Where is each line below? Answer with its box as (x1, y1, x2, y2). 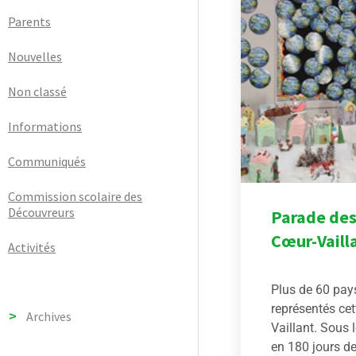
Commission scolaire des (8, 188, 142, 205)
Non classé (8, 83, 67, 100)
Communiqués (8, 153, 86, 170)
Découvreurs (8, 204, 75, 221)
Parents (8, 14, 51, 30)
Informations (8, 118, 82, 135)
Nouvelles (8, 48, 62, 65)
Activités (8, 239, 56, 256)
